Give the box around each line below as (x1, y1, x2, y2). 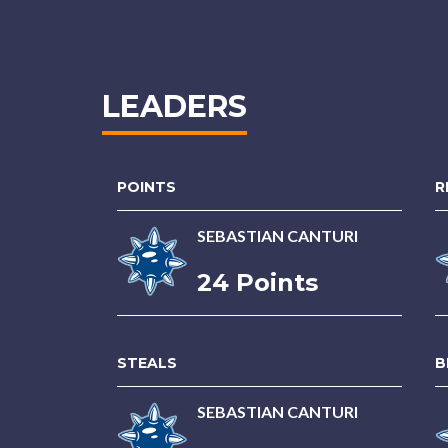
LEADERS (102, 88, 247, 125)
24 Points (197, 268, 318, 297)
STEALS (117, 354, 177, 372)
